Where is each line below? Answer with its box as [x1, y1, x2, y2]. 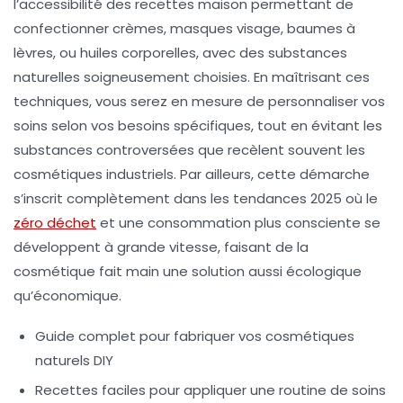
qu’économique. [13, 285, 121, 305]
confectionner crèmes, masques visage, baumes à [13, 18, 355, 38]
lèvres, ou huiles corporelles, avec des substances [13, 42, 347, 62]
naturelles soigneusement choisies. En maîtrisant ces [13, 67, 370, 86]
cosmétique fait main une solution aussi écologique [13, 261, 362, 281]
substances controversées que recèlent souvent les [13, 139, 365, 159]
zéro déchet [13, 212, 96, 232]
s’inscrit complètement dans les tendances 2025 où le [13, 188, 378, 208]
